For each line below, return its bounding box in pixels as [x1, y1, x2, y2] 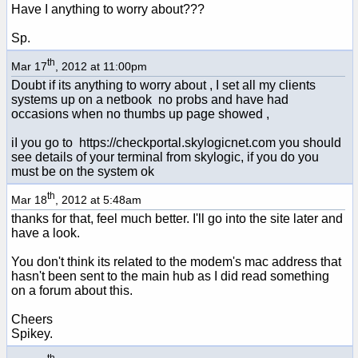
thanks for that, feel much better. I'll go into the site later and [11, 211, 343, 225]
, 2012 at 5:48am [55, 193, 141, 206]
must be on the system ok [11, 164, 154, 178]
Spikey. [11, 326, 53, 340]
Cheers [11, 312, 53, 326]
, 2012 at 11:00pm [55, 59, 147, 73]
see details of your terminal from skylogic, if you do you [11, 149, 319, 164]
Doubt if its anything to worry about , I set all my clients [11, 78, 316, 92]
